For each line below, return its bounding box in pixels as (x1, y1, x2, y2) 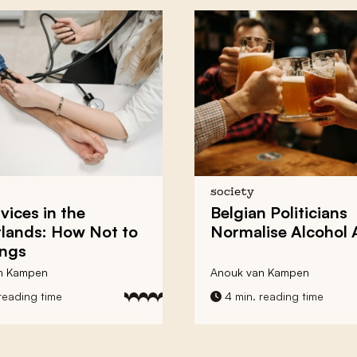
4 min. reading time (222, 288, 324, 303)
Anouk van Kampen (210, 265, 309, 279)
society (210, 186, 254, 198)
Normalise (210, 221, 291, 241)
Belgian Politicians (210, 202, 347, 222)
